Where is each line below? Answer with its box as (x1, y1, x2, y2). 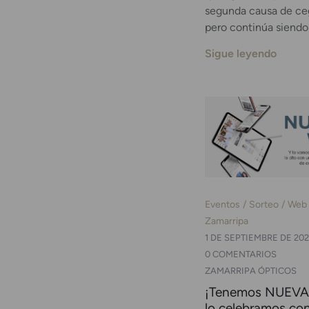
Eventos (205, 197, 240, 210)
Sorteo (249, 197, 279, 210)
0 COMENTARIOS (205, 248, 277, 259)
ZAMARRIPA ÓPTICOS (205, 265, 297, 276)
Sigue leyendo (205, 47, 277, 61)
